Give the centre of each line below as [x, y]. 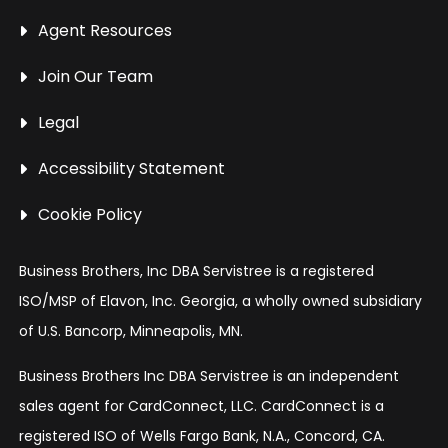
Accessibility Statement [132, 168]
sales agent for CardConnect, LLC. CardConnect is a [202, 405]
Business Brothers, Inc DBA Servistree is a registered [197, 270]
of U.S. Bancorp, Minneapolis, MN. [131, 330]
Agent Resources [105, 30]
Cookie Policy [90, 214]
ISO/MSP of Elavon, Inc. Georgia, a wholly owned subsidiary [221, 300]
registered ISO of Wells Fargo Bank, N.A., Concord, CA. [202, 435]
